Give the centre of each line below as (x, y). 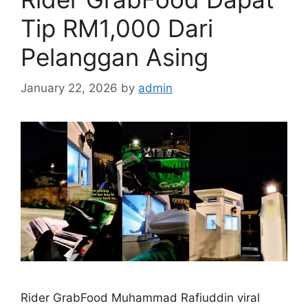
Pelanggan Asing (114, 57)
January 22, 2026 (69, 88)
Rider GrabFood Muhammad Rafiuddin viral (140, 297)
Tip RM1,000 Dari (117, 29)
